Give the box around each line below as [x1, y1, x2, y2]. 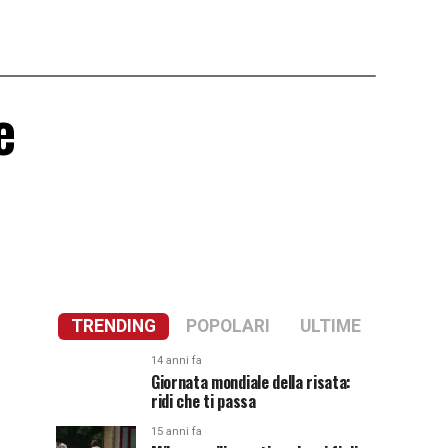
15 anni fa [151, 425, 202, 438]
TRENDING [71, 316, 156, 336]
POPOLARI [186, 316, 270, 336]
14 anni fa [151, 354, 202, 367]
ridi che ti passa [151, 389, 256, 413]
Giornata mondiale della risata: [151, 370, 352, 394]
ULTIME [300, 316, 361, 336]
